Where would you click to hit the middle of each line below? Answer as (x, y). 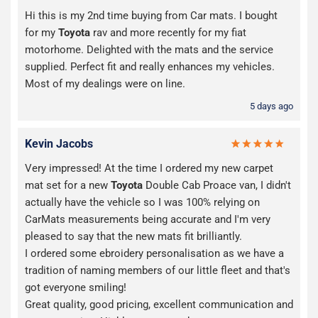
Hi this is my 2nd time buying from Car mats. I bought (151, 16)
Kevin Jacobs (59, 144)
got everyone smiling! (76, 288)
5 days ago (272, 106)
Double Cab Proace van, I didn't (217, 186)
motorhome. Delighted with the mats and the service (149, 50)
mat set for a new (68, 186)
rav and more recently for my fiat (168, 33)
